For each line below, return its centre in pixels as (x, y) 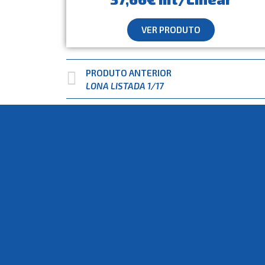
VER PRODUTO (171, 30)
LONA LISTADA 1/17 (125, 85)
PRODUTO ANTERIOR (129, 72)
